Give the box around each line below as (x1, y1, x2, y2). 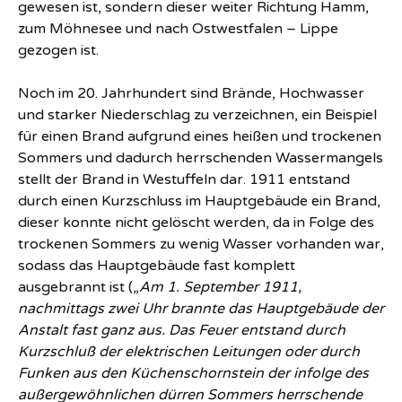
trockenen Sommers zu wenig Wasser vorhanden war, (18, 235, 384, 254)
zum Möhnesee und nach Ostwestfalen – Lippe (18, 20, 338, 39)
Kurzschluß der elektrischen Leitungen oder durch (18, 343, 360, 362)
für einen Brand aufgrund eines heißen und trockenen (18, 127, 381, 146)
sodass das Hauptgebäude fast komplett (18, 257, 295, 275)
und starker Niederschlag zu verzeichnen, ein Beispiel (18, 106, 377, 125)
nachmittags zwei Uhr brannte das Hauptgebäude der (18, 300, 384, 319)
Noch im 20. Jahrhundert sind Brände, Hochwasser (18, 84, 364, 103)
